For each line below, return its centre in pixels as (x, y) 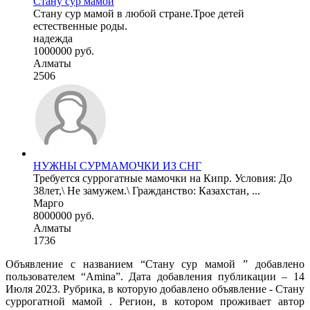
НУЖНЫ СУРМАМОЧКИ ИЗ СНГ (117, 165)
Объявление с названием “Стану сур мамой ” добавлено (155, 264)
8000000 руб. (64, 215)
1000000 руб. (64, 51)
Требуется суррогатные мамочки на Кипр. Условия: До (163, 178)
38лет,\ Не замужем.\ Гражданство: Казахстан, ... (147, 190)
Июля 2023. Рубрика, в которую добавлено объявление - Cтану (155, 289)
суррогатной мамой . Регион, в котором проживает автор (155, 301)
